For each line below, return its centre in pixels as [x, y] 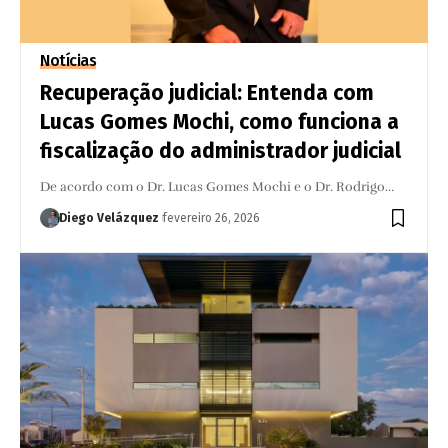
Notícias [68, 60]
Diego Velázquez [109, 217]
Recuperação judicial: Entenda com [207, 92]
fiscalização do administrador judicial [221, 150]
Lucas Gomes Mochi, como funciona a [220, 121]
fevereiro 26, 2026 [212, 217]
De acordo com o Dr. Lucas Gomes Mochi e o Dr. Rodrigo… [217, 186]
